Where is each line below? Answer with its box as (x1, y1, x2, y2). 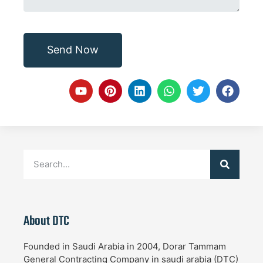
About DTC (23, 211, 69, 231)
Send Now (47, 43, 99, 56)
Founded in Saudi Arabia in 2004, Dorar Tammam (23, 240, 226, 252)
